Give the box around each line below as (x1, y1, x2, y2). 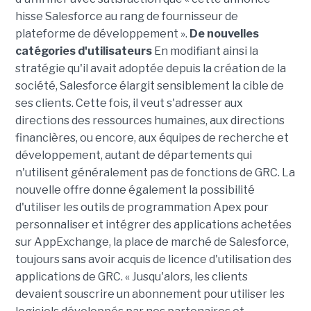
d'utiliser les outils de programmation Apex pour (15, 201, 269, 214)
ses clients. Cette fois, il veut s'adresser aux (15, 96, 243, 110)
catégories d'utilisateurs (15, 44, 152, 58)
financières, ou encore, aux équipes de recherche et (15, 131, 289, 144)
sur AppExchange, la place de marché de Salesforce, (15, 235, 289, 249)
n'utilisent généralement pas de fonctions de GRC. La (15, 166, 295, 179)
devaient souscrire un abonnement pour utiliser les (15, 287, 285, 301)
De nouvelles (189, 27, 259, 40)
